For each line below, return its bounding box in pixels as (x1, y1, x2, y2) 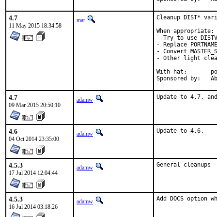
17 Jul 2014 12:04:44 (9, 170, 58, 176)
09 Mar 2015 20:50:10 (9, 102, 61, 108)
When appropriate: (156, 28, 214, 34)
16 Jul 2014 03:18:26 (9, 203, 58, 210)
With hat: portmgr (156, 68, 187, 75)
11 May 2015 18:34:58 (9, 22, 62, 29)
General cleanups (156, 161, 211, 168)
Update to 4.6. (156, 127, 204, 134)
